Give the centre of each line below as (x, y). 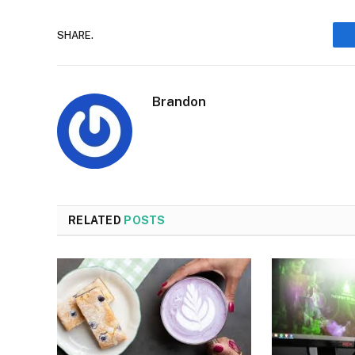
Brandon (179, 102)
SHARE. (75, 35)
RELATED (96, 221)
